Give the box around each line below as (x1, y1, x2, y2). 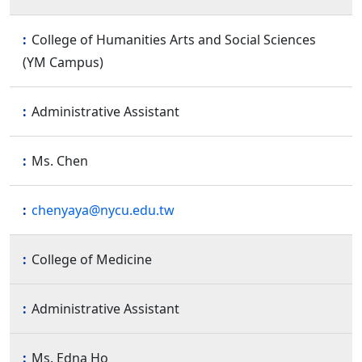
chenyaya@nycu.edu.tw (32, 200, 175, 219)
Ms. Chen (32, 151, 88, 170)
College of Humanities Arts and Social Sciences (32, 30, 316, 48)
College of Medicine (32, 250, 152, 268)
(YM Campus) (23, 53, 103, 71)
